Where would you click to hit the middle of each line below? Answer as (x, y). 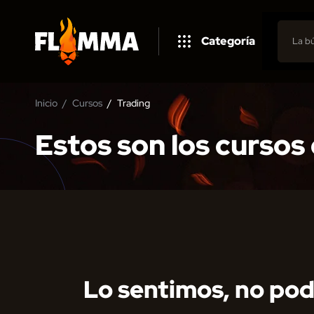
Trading (134, 103)
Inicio (46, 103)
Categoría (228, 41)
